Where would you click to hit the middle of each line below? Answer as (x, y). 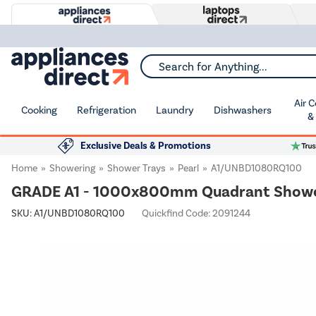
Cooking (39, 110)
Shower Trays (136, 168)
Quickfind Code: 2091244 (196, 213)
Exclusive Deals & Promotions (146, 146)
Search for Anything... (189, 71)
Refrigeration (107, 110)
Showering (72, 168)
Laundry (175, 110)
